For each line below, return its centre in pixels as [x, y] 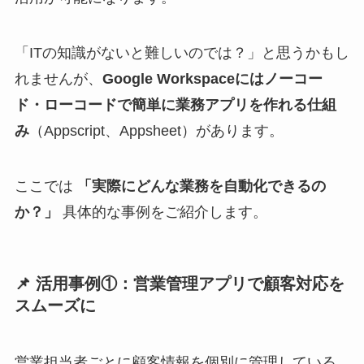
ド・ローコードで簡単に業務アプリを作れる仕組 [175, 105]
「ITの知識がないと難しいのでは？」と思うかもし [182, 53]
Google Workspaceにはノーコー [212, 79]
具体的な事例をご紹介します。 [162, 212]
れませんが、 [58, 79]
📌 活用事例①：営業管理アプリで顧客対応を [179, 284]
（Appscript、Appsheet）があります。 [156, 131]
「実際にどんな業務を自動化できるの [201, 186]
